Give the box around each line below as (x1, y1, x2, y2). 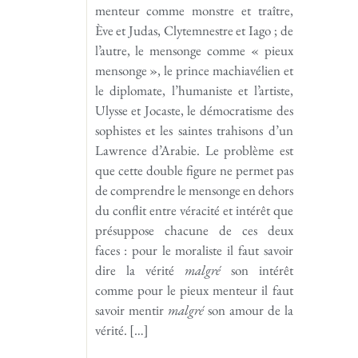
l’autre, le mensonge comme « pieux (94, 41, 293, 59)
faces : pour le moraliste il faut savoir (94, 241, 293, 259)
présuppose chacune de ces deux (94, 221, 293, 239)
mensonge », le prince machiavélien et (94, 61, 293, 79)
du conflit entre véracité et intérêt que (94, 201, 293, 219)
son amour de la (203, 300, 293, 319)
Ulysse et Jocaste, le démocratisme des (94, 101, 293, 119)
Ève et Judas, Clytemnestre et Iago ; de (94, 21, 293, 39)
